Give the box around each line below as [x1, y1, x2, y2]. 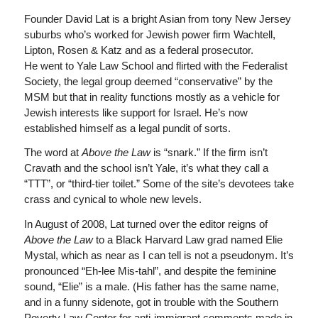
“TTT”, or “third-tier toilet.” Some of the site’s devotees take [23, 177, 294, 190]
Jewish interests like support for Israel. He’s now [23, 106, 248, 119]
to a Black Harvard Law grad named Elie [92, 234, 283, 246]
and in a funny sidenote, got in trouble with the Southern [23, 296, 278, 308]
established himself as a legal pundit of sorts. [23, 121, 231, 134]
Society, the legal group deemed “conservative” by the [23, 75, 273, 87]
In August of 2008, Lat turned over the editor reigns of [23, 218, 268, 230]
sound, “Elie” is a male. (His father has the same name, [23, 280, 279, 292]
